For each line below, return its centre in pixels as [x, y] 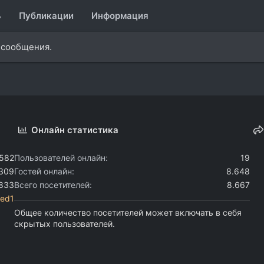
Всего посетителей [52, 184]
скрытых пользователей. [65, 223]
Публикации [46, 16]
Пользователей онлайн [60, 157]
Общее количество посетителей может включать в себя [128, 212]
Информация [120, 16]
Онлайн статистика [75, 130]
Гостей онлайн [43, 171]
